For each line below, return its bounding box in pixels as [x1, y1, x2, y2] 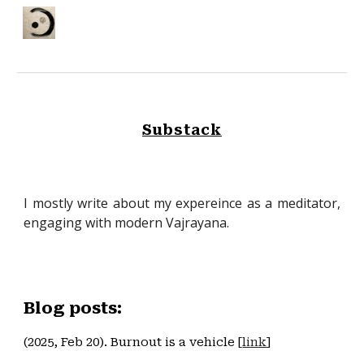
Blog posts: [24, 298, 123, 318]
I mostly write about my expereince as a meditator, [24, 194, 340, 212]
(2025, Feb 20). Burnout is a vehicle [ [24, 335, 243, 349]
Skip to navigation [249, 23, 351, 37]
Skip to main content [13, 23, 128, 37]
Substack [142, 122, 222, 138]
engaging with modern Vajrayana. [24, 214, 230, 232]
